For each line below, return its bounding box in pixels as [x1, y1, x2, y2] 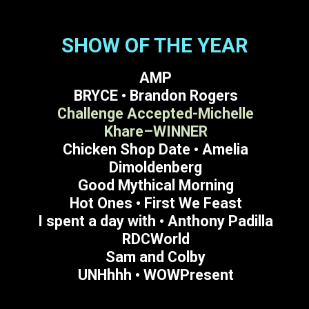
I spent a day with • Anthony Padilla [38, 212, 274, 230]
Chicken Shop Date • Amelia [63, 140, 249, 158]
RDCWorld [121, 230, 190, 248]
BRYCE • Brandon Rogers [73, 86, 238, 104]
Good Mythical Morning [77, 176, 234, 194]
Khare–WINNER [103, 122, 208, 140]
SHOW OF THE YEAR [61, 33, 249, 57]
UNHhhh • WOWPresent [77, 266, 234, 283]
